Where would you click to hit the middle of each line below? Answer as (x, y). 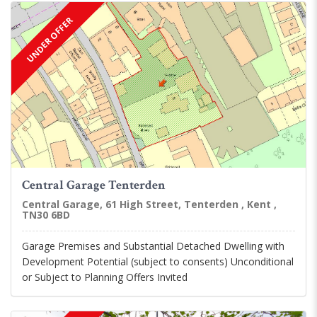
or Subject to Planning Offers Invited (105, 277)
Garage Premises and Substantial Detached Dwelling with (153, 246)
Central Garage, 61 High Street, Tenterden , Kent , (149, 204)
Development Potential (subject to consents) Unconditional (158, 262)
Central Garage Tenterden (94, 185)
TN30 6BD (46, 215)
